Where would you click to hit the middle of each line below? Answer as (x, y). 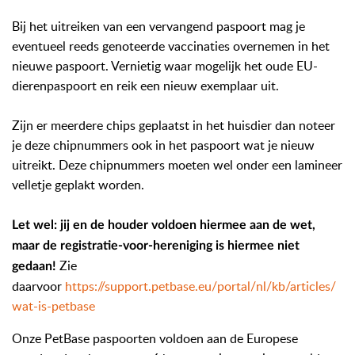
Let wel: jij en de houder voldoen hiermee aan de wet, (164, 225)
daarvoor (38, 286)
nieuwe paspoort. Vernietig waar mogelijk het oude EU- (165, 65)
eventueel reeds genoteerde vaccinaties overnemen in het (171, 46)
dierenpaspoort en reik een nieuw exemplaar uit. (145, 85)
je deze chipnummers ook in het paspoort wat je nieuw (163, 145)
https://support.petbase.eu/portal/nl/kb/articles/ (200, 286)
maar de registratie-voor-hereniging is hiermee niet (156, 245)
